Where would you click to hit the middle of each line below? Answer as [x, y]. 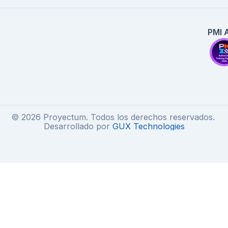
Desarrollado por [78, 126]
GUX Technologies [148, 126]
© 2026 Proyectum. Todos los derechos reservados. [114, 117]
